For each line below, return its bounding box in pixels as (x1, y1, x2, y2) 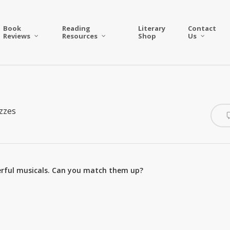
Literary (138, 24, 165, 33)
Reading (62, 24, 91, 33)
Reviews (3, 31, 31, 41)
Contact (187, 24, 216, 33)
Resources (62, 31, 98, 41)
